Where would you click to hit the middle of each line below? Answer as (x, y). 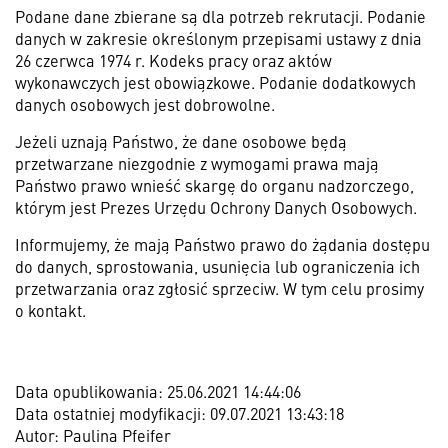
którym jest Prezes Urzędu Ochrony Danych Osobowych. (216, 207)
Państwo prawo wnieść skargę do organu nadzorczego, (214, 185)
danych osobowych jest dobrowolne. (145, 104)
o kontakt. (50, 310)
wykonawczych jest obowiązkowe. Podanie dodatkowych (215, 82)
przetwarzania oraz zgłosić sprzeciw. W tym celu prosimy (219, 288)
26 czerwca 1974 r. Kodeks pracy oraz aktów (173, 60)
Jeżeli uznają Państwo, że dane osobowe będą (181, 141)
